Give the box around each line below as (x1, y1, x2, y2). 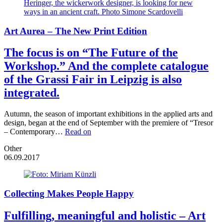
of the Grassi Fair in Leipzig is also (4, 73, 182, 86)
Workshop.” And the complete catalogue (4, 59, 209, 73)
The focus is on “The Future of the (4, 46, 178, 59)
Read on (65, 127, 91, 136)
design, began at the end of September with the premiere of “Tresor (4, 118, 213, 127)
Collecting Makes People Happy (4, 188, 134, 199)
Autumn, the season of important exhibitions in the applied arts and (4, 110, 213, 118)
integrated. (4, 86, 59, 100)
